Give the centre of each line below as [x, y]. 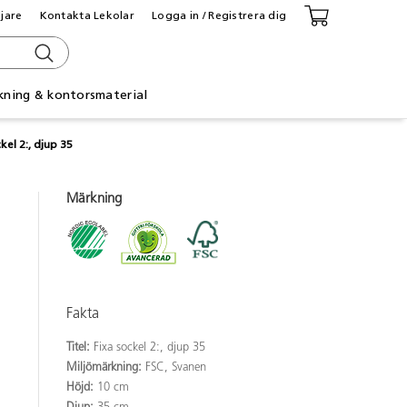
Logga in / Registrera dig [219, 15]
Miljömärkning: [106, 367]
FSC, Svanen [176, 367]
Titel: [80, 347]
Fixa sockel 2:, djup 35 [149, 347]
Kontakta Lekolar [87, 15]
